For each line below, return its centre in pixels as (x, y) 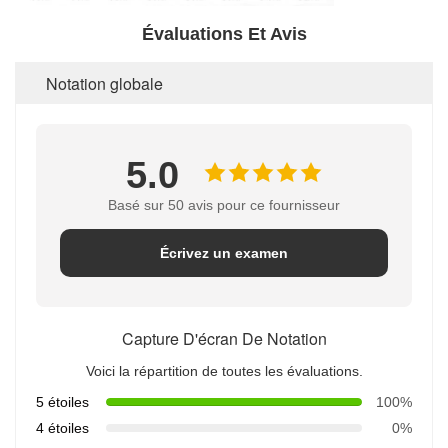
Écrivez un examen (224, 252)
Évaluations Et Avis (224, 33)
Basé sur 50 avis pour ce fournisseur (224, 204)
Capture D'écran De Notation (224, 338)
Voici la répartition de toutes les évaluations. (224, 370)
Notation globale (104, 83)
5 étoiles (62, 401)
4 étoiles (62, 427)
